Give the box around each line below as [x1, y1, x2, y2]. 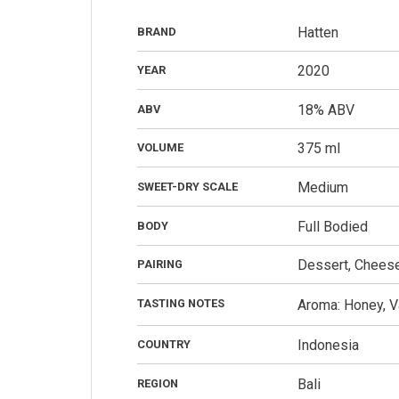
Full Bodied [297, 217, 368, 235]
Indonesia [297, 337, 359, 354]
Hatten [297, 23, 338, 41]
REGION [136, 376, 178, 390]
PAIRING [136, 257, 183, 272]
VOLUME [136, 141, 183, 155]
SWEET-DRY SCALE [136, 179, 238, 193]
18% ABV [297, 101, 354, 118]
